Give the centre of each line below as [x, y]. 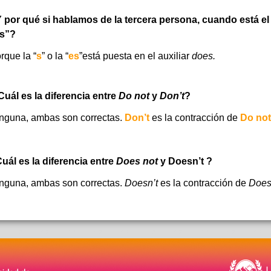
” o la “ [55, 56]
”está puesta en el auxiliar [135, 56]
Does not [137, 161]
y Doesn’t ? [185, 161]
